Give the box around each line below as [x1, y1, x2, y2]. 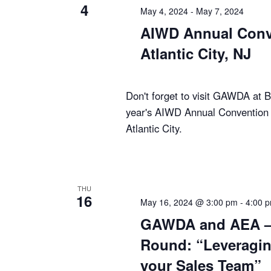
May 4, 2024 [140, 4, 188, 17]
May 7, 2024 [196, 4, 244, 17]
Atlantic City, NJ [140, 42, 251, 64]
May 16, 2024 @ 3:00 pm [140, 196, 238, 208]
